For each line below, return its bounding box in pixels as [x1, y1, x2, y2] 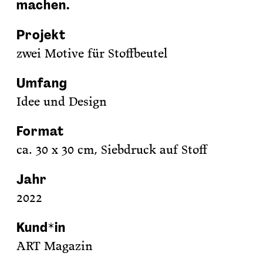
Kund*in [16, 218, 66, 237]
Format [16, 122, 64, 140]
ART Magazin [16, 238, 93, 254]
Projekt [16, 26, 66, 44]
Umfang [16, 74, 68, 92]
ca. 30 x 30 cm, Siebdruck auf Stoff [16, 141, 208, 158]
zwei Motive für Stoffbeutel [16, 45, 168, 62]
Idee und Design [16, 93, 107, 110]
